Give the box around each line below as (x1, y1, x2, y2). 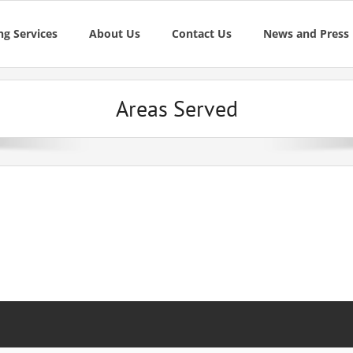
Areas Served (115, 94, 238, 123)
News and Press (263, 26, 349, 41)
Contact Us (172, 26, 232, 41)
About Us (89, 26, 140, 41)
